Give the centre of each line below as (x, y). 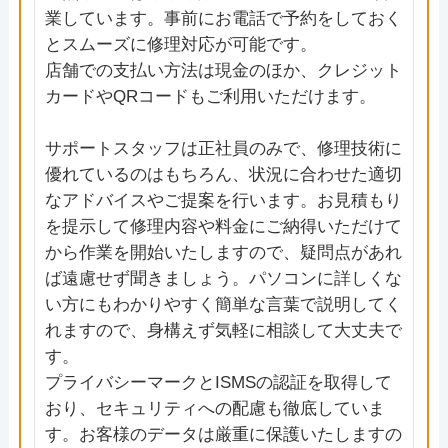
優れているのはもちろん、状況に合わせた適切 (223, 175)
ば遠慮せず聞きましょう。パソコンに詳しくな (223, 279)
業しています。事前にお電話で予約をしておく (223, 19)
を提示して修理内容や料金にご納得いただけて (223, 227)
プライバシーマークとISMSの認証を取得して (218, 383)
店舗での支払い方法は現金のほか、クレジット (223, 71)
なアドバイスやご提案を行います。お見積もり (223, 201)
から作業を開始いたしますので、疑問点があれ (223, 253)
